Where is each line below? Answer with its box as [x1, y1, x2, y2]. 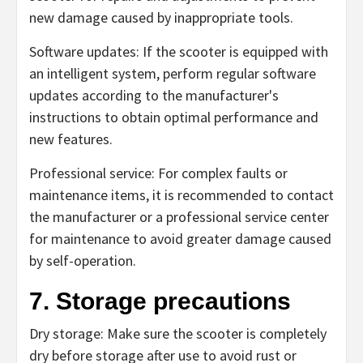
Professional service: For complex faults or [29, 164, 288, 183]
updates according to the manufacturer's [29, 86, 279, 105]
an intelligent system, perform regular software [29, 64, 316, 83]
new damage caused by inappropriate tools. [29, 8, 293, 28]
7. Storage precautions [29, 288, 291, 315]
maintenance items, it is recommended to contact [29, 186, 334, 205]
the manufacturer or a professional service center [29, 207, 329, 227]
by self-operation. [29, 251, 136, 271]
